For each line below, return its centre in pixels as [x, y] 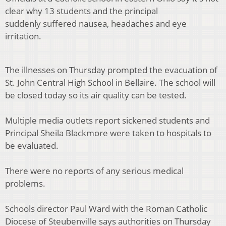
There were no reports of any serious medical [94, 171]
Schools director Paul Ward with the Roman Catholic [106, 209]
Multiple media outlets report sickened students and [107, 121]
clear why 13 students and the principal [81, 11]
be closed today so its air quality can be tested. [96, 95]
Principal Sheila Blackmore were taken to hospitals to [108, 133]
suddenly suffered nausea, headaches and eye [96, 24]
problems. [25, 184]
